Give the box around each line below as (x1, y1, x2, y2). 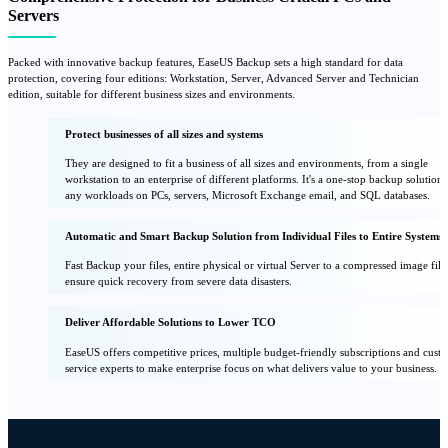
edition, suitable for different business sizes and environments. (8, 87, 295, 100)
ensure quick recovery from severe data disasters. (65, 275, 293, 288)
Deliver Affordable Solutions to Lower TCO (65, 316, 277, 329)
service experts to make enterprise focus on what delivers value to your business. (65, 361, 438, 374)
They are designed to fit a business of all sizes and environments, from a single (65, 156, 429, 169)
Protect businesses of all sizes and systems (65, 127, 264, 140)
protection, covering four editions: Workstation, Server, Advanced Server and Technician (8, 71, 419, 84)
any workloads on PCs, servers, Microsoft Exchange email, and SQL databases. (65, 188, 431, 201)
